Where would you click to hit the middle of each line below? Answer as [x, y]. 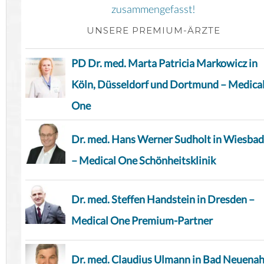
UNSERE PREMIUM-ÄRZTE [153, 31]
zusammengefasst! [153, 9]
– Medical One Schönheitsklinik [143, 161]
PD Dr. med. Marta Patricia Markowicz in [164, 63]
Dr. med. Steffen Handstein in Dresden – [163, 199]
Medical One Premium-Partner [142, 221]
